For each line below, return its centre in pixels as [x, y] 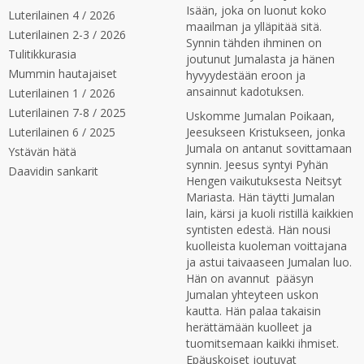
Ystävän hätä [42, 152]
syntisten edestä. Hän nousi [258, 230]
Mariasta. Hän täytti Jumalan [260, 197]
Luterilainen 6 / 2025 [62, 132]
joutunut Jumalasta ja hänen [260, 59]
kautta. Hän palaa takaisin [253, 311]
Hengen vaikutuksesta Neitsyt [264, 181]
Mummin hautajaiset [63, 74]
